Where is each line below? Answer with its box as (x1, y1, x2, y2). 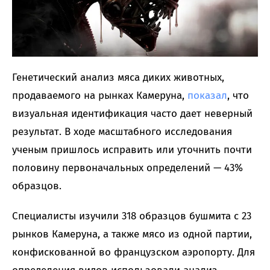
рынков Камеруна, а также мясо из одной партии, (12, 227, 252, 240)
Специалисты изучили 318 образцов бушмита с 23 (12, 209, 251, 222)
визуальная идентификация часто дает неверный (12, 107, 253, 120)
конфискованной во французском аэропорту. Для (12, 245, 255, 259)
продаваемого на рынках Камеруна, (12, 89, 187, 102)
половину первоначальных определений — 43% (12, 161, 243, 174)
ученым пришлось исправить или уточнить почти (12, 143, 252, 156)
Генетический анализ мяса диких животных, (12, 71, 224, 84)
